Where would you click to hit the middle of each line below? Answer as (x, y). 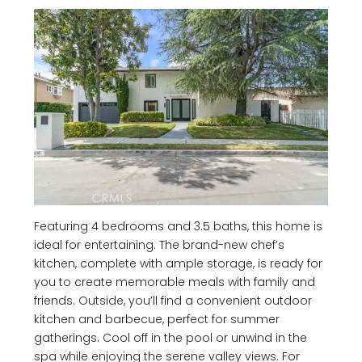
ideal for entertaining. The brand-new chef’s (159, 244)
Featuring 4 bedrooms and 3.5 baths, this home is (178, 226)
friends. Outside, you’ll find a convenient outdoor (173, 300)
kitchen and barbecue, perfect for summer (157, 319)
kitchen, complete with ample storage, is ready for (178, 263)
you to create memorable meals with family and (175, 282)
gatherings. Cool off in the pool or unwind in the (170, 337)
